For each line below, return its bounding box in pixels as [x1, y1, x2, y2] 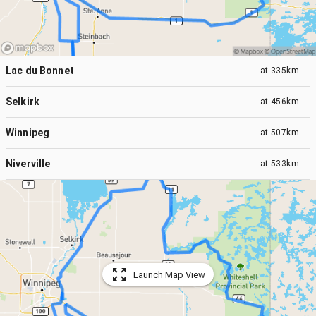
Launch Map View [133, 269, 205, 280]
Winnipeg [6, 126, 50, 138]
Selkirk [6, 95, 40, 107]
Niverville [6, 157, 51, 169]
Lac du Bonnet [6, 64, 74, 76]
